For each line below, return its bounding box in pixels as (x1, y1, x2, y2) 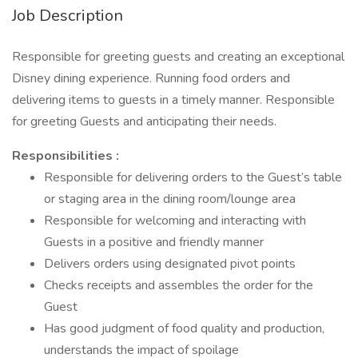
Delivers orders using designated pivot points (44, 255, 296, 272)
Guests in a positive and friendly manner (44, 233, 264, 251)
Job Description (12, 5, 123, 26)
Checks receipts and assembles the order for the (44, 276, 313, 294)
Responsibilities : (12, 147, 119, 165)
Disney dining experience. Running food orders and (12, 70, 290, 87)
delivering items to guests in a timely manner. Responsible (12, 91, 335, 109)
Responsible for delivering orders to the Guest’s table (44, 169, 342, 186)
